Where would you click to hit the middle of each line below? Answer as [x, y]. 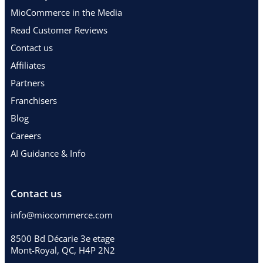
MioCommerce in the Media [66, 12]
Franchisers [34, 100]
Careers [26, 135]
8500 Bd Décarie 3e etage [63, 238]
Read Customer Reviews [59, 30]
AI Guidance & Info [48, 153]
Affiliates [28, 65]
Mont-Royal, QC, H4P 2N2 [63, 250]
